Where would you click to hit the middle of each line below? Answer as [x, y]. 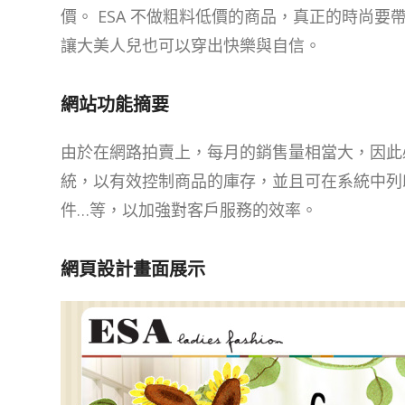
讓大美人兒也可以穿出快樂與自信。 [191, 46]
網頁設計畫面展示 [133, 269]
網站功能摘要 [115, 105]
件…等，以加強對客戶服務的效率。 [189, 209]
